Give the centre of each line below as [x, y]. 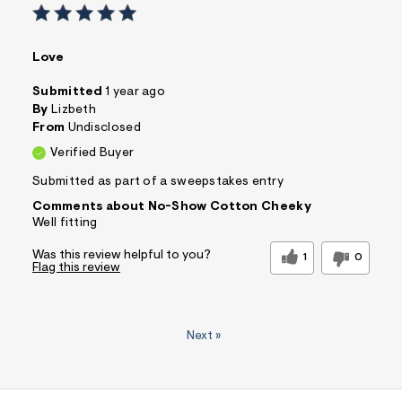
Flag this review [76, 269]
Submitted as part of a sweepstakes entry [158, 183]
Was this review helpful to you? [122, 256]
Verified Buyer [92, 154]
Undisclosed [104, 129]
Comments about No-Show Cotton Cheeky [172, 208]
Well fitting [65, 224]
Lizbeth [74, 111]
